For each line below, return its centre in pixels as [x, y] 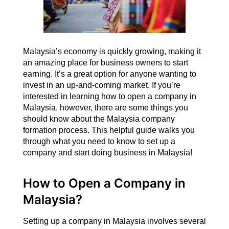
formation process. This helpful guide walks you [109, 130]
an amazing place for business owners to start [105, 62]
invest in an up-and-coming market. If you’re [101, 85]
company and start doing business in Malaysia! [107, 152]
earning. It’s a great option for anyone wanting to [109, 74]
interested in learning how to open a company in [109, 96]
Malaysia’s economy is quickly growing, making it [112, 51]
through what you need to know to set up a [99, 141]
